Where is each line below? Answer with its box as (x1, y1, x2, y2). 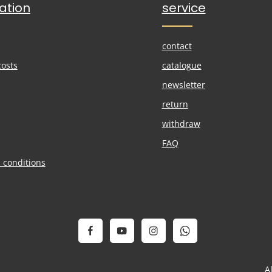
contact (161, 40, 192, 52)
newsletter (161, 79, 205, 90)
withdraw (161, 118, 200, 129)
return (161, 98, 188, 110)
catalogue (161, 59, 202, 71)
